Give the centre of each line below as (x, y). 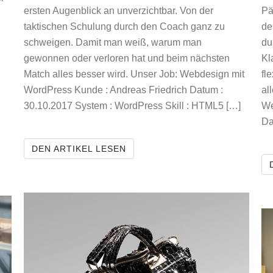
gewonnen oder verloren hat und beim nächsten (127, 58)
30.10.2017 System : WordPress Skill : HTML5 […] (132, 106)
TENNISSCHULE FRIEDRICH (189, 148)
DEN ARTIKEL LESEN (79, 149)
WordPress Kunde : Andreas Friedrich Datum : (123, 90)
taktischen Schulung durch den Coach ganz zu (124, 27)
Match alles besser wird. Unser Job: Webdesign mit (134, 74)
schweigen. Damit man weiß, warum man (113, 42)
